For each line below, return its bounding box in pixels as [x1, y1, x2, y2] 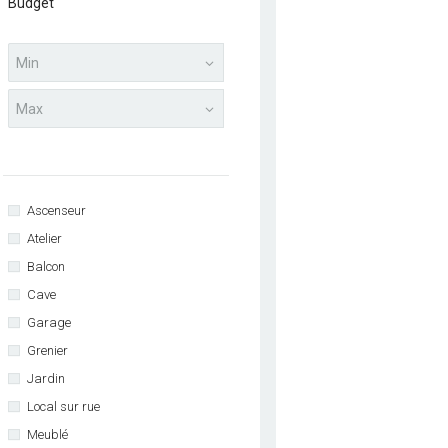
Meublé [26, 427, 68, 443]
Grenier [26, 343, 68, 359]
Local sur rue [26, 399, 100, 415]
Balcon [26, 259, 65, 275]
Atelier [26, 231, 62, 247]
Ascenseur [26, 203, 86, 219]
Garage [26, 315, 71, 331]
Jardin [26, 371, 65, 387]
